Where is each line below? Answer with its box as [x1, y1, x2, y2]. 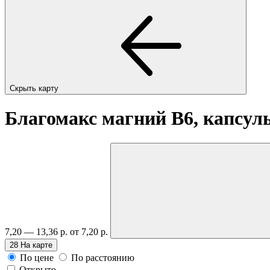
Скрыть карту [10, 83, 61, 93]
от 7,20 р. [70, 226, 110, 237]
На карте [20, 240, 52, 250]
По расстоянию [71, 252, 134, 263]
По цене [20, 252, 54, 263]
